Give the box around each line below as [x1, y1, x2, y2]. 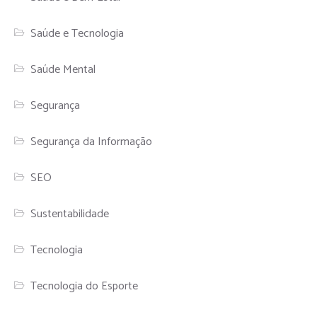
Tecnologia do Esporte [30, 276, 139, 296]
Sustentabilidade [30, 204, 110, 224]
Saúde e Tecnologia [30, 23, 125, 43]
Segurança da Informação [30, 132, 153, 151]
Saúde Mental [30, 59, 96, 79]
